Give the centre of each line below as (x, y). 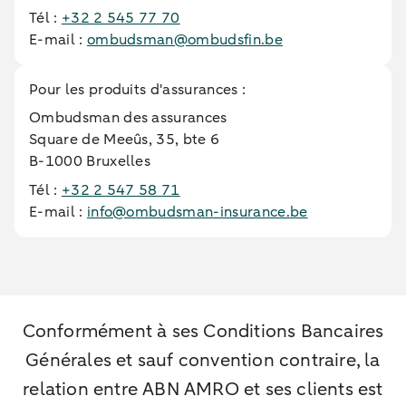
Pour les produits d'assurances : (138, 90)
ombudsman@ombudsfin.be (184, 40)
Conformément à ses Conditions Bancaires (203, 331)
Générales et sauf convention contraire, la (203, 360)
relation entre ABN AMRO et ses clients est (203, 389)
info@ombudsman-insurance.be (197, 212)
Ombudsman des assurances (128, 118)
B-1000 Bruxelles (90, 161)
